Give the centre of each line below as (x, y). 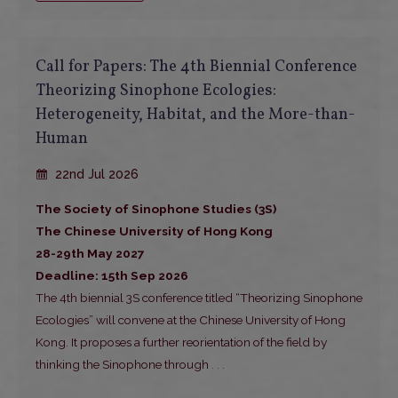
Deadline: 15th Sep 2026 (112, 276)
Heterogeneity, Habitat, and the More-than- (195, 115)
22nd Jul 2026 (95, 175)
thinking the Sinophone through (122, 365)
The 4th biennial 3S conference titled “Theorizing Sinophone (199, 298)
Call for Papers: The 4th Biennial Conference (196, 68)
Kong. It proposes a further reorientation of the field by (181, 342)
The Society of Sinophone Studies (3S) (156, 209)
